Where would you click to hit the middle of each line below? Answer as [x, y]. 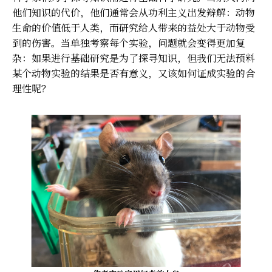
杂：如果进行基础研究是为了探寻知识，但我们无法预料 [134, 58]
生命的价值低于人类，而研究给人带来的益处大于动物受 [134, 27]
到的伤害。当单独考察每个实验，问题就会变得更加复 [129, 42]
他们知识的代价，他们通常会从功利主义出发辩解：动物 [134, 12]
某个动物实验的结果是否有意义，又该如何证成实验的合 [134, 73]
